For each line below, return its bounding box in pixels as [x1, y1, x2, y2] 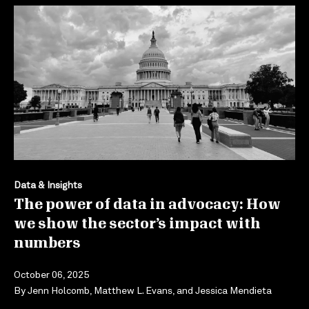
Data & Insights [14, 178, 82, 190]
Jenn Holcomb [28, 283, 90, 296]
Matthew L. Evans [94, 283, 172, 296]
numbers [14, 236, 83, 250]
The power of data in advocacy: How [14, 197, 281, 212]
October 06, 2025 [14, 268, 89, 280]
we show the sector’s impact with [14, 217, 261, 231]
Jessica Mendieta [195, 283, 272, 296]
